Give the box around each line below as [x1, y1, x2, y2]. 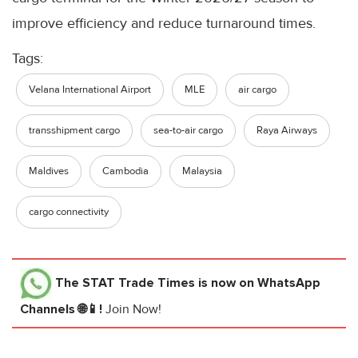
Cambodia [102, 164, 149, 177]
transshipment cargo [29, 123, 120, 137]
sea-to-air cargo [153, 123, 223, 137]
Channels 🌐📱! [20, 300, 105, 317]
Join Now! [105, 300, 161, 317]
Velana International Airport [29, 82, 151, 96]
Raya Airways [257, 123, 317, 137]
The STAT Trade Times [55, 274, 195, 291]
